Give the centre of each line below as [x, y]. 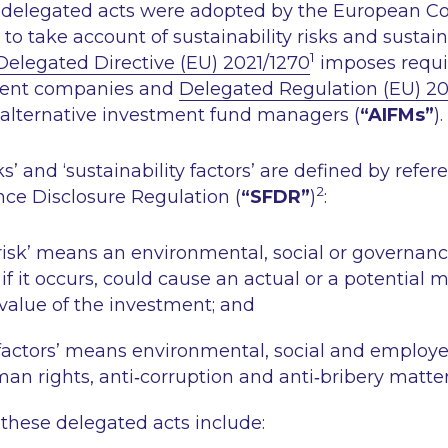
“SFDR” [275, 197]
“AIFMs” [397, 115]
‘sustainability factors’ [159, 171]
